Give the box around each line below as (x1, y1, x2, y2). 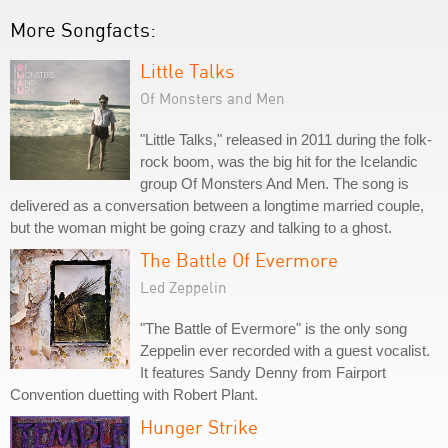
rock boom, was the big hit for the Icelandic (140, 153, 418, 170)
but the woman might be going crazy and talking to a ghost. (10, 219, 392, 236)
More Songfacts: (10, 17, 156, 42)
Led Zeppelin (140, 278, 227, 296)
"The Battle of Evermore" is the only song (140, 320, 407, 337)
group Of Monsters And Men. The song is (140, 175, 409, 192)
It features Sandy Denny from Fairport (140, 364, 386, 381)
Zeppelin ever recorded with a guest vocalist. (140, 342, 430, 359)
